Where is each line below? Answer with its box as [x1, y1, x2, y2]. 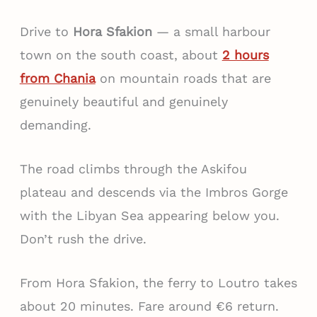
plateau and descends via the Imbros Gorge [19, 185, 288, 200]
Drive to [19, 24, 73, 40]
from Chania [19, 71, 96, 86]
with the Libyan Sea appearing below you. [19, 208, 279, 224]
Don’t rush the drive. [19, 231, 146, 247]
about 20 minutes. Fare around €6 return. [19, 298, 279, 313]
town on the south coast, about [19, 47, 222, 63]
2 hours [221, 47, 269, 63]
